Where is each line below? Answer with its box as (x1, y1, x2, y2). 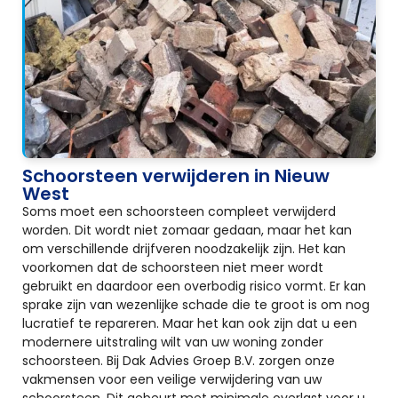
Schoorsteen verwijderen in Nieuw (22, 163, 330, 188)
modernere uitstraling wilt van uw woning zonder (22, 332, 323, 351)
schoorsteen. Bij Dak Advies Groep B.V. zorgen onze (22, 351, 335, 370)
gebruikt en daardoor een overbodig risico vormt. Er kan (22, 276, 366, 295)
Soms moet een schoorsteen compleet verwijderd (22, 202, 336, 220)
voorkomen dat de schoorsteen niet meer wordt (22, 258, 323, 276)
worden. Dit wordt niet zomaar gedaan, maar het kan (22, 220, 352, 239)
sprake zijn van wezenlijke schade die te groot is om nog (22, 295, 370, 314)
